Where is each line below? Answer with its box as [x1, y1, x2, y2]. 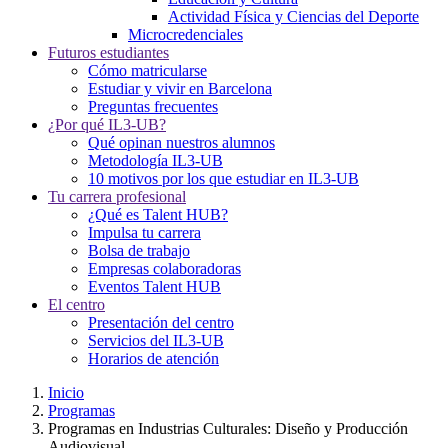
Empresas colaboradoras [88, 260, 241, 277]
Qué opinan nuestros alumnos [88, 134, 275, 151]
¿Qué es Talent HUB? [88, 206, 228, 223]
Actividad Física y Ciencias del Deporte [168, 8, 419, 25]
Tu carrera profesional [48, 188, 186, 205]
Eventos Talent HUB [88, 278, 221, 295]
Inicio [48, 384, 84, 401]
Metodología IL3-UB [88, 152, 223, 169]
